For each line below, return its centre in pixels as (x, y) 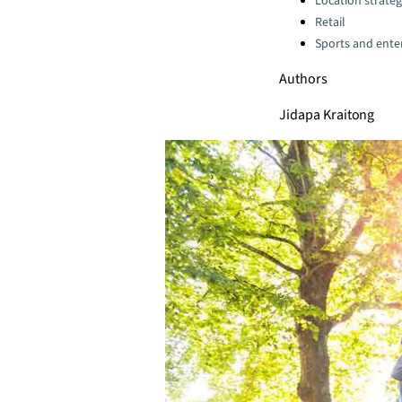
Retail (330, 22)
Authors (303, 79)
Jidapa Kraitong (327, 115)
